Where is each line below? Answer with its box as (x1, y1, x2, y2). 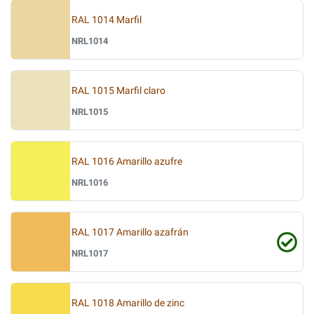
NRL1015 (71, 106, 108, 117)
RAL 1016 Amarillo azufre (71, 155, 182, 168)
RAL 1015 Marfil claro (71, 84, 165, 97)
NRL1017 (71, 247, 108, 259)
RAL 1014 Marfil (71, 13, 142, 26)
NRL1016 (71, 177, 108, 188)
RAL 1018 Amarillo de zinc (71, 296, 184, 309)
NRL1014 (71, 35, 108, 46)
